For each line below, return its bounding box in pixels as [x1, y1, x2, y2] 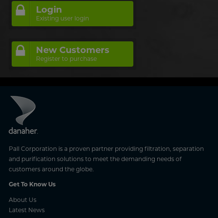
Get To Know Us [8, 181, 55, 188]
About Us [8, 196, 36, 204]
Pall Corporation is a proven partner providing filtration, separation [8, 145, 204, 153]
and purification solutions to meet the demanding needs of [8, 155, 182, 163]
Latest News [8, 206, 45, 214]
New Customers [36, 44, 109, 55]
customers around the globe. [8, 165, 94, 173]
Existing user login [36, 15, 89, 22]
